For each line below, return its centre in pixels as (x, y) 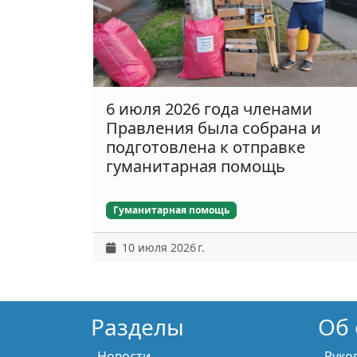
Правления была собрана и (214, 127)
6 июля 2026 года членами (209, 108)
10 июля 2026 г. (160, 247)
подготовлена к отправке (206, 147)
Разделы (137, 327)
